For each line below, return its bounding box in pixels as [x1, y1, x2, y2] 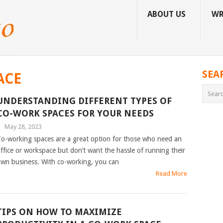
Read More [156, 170, 188, 177]
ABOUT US [147, 9, 186, 19]
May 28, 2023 [4, 123, 42, 130]
